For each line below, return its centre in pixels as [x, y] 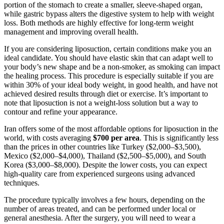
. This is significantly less [179, 138]
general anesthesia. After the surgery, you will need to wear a [100, 218]
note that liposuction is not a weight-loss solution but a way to [101, 103]
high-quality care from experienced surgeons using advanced [99, 174]
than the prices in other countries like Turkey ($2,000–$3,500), [102, 147]
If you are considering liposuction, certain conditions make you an [108, 49]
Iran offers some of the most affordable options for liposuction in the [111, 129]
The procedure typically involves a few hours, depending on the [104, 200]
